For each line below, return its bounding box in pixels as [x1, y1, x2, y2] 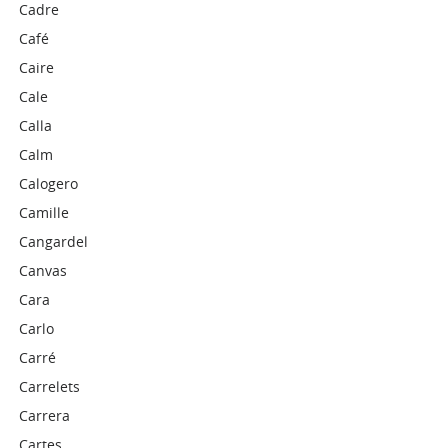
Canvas [19, 261, 68, 280]
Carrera [19, 406, 71, 425]
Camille [19, 203, 70, 222]
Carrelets [19, 377, 81, 396]
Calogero [19, 174, 79, 193]
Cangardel [19, 232, 89, 251]
